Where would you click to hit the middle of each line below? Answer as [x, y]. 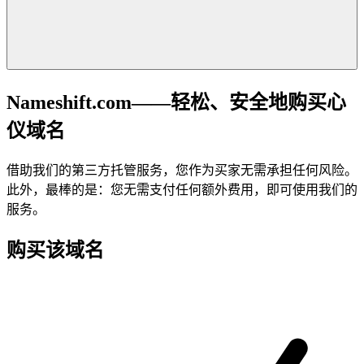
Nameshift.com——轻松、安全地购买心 [176, 102]
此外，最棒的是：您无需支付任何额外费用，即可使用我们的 [182, 189]
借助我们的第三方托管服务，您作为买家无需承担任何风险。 [182, 170]
